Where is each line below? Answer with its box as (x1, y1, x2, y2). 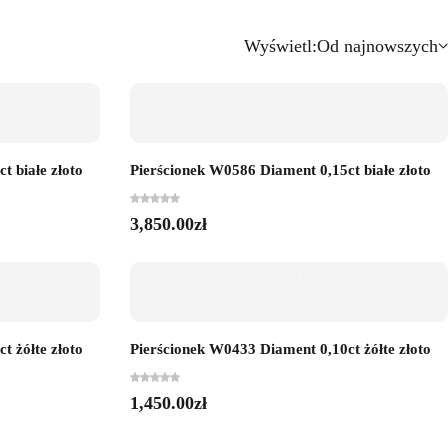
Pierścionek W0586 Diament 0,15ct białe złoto (129, 162, 431, 178)
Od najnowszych (317, 36, 438, 56)
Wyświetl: (244, 36, 317, 56)
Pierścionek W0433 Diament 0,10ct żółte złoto (129, 341, 431, 357)
